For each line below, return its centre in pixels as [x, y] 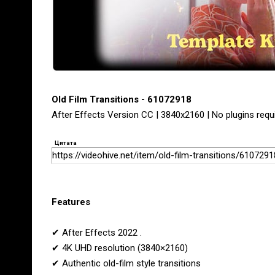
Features [71, 202]
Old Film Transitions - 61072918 [122, 99]
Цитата [66, 143]
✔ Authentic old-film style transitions [126, 263]
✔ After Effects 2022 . [97, 233]
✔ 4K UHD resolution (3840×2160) [120, 248]
